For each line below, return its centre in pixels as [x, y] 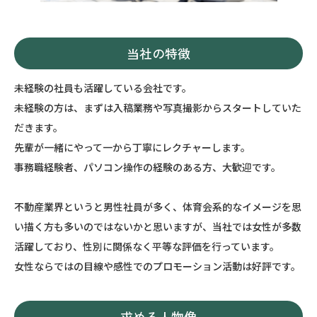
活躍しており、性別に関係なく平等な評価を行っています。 [147, 246]
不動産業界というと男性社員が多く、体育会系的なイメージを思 [158, 207]
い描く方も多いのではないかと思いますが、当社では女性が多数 [158, 226]
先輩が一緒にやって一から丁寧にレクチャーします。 [132, 147]
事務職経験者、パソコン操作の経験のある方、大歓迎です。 [148, 167]
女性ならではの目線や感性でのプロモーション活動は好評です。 [157, 266]
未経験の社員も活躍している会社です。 [103, 88]
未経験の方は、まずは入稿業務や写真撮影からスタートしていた [158, 108]
